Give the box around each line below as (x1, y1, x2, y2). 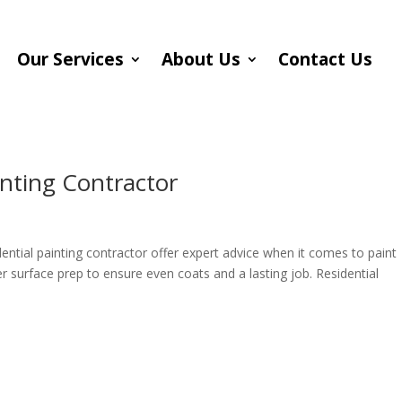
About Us (161, 47, 240, 71)
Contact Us (277, 47, 372, 71)
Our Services (16, 47, 124, 71)
